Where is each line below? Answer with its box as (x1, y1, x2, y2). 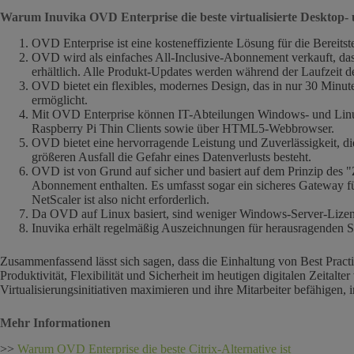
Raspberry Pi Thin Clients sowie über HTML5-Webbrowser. (32, 122, 334, 136)
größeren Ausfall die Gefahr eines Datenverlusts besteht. (32, 150, 311, 164)
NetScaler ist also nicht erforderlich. (32, 193, 209, 207)
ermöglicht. (32, 93, 88, 107)
